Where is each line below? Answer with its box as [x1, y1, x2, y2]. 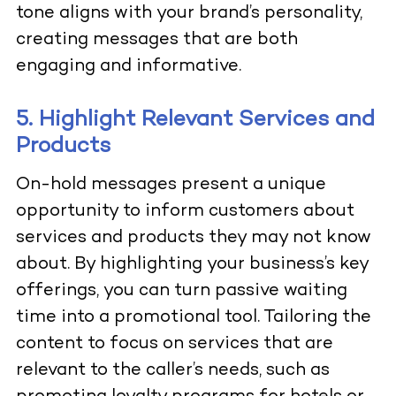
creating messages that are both [15, 31, 298, 50]
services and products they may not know [15, 229, 370, 248]
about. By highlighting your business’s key [15, 255, 369, 275]
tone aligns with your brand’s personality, [15, 4, 362, 24]
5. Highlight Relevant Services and [15, 109, 375, 133]
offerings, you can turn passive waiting [15, 282, 347, 301]
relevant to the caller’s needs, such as [15, 362, 330, 381]
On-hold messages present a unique [15, 176, 326, 195]
